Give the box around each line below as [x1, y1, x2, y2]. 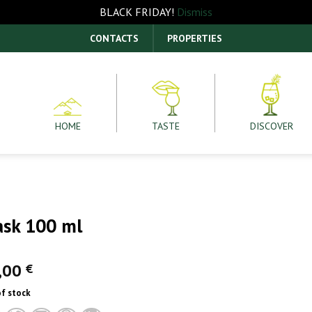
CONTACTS [90, 32, 139, 45]
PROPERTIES [167, 32, 222, 45]
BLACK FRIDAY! [100, 5, 177, 19]
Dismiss [177, 5, 212, 19]
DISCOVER [250, 120, 294, 132]
